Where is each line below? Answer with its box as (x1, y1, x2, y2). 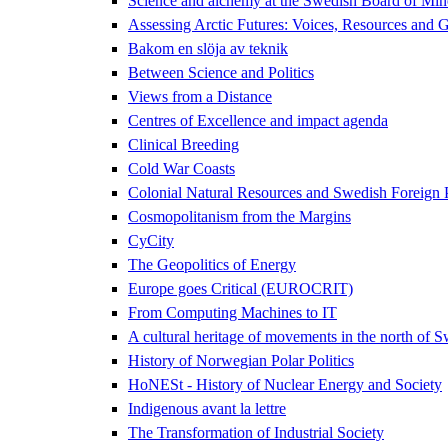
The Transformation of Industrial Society (128, 423, 384, 441)
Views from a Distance (128, 87, 272, 105)
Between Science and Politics (128, 63, 314, 81)
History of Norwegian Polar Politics (128, 351, 354, 369)
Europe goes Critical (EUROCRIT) (128, 279, 353, 297)
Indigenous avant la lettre (128, 399, 286, 417)
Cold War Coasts (128, 159, 235, 177)
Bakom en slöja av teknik (128, 39, 288, 57)
